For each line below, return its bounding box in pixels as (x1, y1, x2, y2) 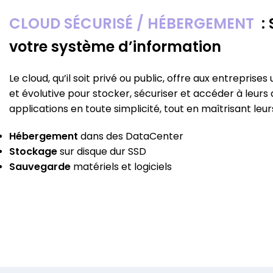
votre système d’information (9, 37, 221, 57)
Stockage (9, 144, 60, 159)
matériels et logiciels (71, 160, 172, 174)
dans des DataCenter (80, 129, 183, 144)
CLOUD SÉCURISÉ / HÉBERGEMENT (9, 13, 258, 34)
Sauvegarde (9, 160, 71, 174)
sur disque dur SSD (60, 144, 146, 159)
